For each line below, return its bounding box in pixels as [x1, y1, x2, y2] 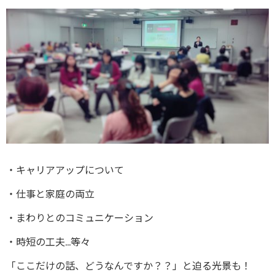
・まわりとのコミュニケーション [6, 212, 153, 224]
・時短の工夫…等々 [6, 236, 90, 248]
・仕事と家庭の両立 [6, 188, 95, 200]
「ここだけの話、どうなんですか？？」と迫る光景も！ [6, 260, 251, 272]
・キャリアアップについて [6, 164, 124, 176]
